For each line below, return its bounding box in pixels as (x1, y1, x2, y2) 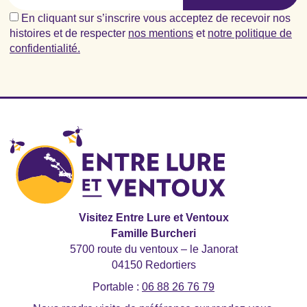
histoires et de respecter (10, 27, 128, 39)
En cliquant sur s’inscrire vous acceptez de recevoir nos (21, 12, 291, 24)
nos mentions (128, 27, 193, 39)
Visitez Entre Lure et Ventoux (78, 211, 229, 223)
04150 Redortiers (111, 258, 196, 271)
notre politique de (208, 27, 292, 39)
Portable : (93, 280, 142, 293)
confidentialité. (10, 42, 80, 54)
